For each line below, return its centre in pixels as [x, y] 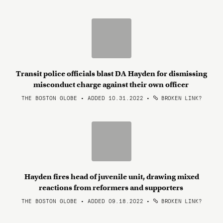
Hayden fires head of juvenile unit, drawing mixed [111, 177]
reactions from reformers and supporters [111, 188]
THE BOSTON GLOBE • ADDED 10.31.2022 [82, 98]
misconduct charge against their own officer [111, 85]
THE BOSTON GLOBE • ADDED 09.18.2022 [82, 201]
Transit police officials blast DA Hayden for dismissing [111, 74]
